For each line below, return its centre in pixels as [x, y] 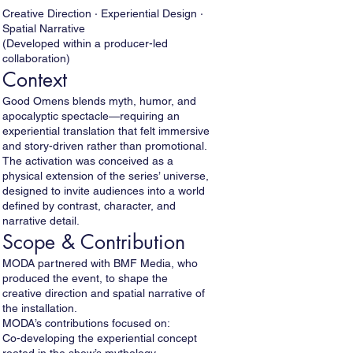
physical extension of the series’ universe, [106, 176]
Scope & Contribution [94, 242]
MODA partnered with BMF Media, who [100, 263]
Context [35, 80]
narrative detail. [41, 221]
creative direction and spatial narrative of [104, 293]
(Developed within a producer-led [85, 43]
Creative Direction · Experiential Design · [103, 13]
